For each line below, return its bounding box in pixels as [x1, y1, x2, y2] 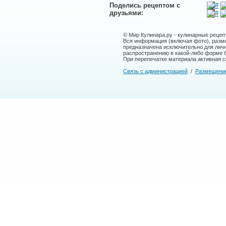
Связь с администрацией [123, 68, 188, 74]
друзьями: [109, 9, 143, 17]
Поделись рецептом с [109, 2, 180, 9]
